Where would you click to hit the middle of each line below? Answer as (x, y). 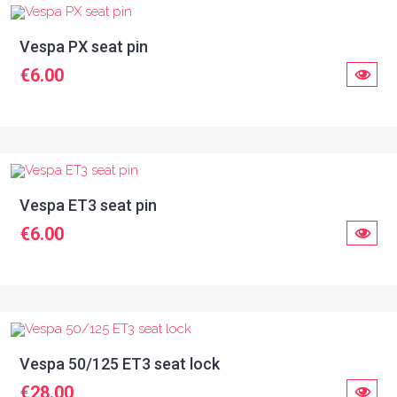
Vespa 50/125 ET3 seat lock (120, 364)
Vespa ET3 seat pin (88, 205)
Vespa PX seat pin (84, 47)
